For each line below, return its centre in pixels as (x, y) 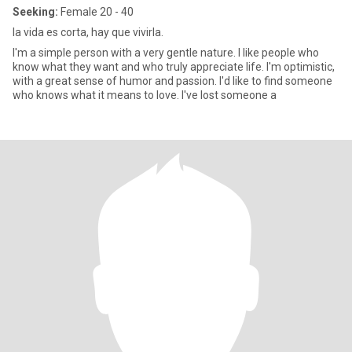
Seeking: (35, 12)
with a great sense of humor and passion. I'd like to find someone (172, 81)
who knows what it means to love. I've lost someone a (145, 95)
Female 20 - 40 (96, 12)
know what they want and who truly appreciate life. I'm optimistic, (174, 67)
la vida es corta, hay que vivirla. (88, 32)
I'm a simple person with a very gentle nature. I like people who (166, 53)
